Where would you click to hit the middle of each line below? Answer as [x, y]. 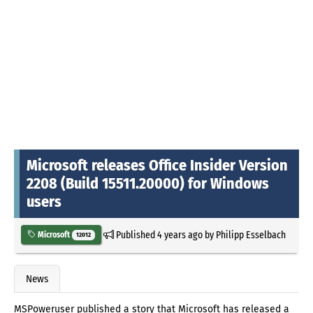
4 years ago [180, 234]
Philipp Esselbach [250, 234]
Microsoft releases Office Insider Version [157, 165]
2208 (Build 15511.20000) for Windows [148, 183]
